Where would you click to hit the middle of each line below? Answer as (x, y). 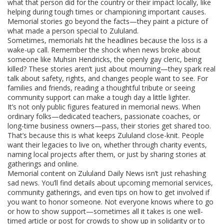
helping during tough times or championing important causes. (107, 12)
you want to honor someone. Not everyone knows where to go (110, 202)
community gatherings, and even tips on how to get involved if (108, 192)
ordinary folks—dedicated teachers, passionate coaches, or (104, 116)
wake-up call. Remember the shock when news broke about (104, 50)
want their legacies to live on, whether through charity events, (107, 145)
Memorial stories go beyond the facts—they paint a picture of (108, 21)
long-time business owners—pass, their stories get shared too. (109, 126)
